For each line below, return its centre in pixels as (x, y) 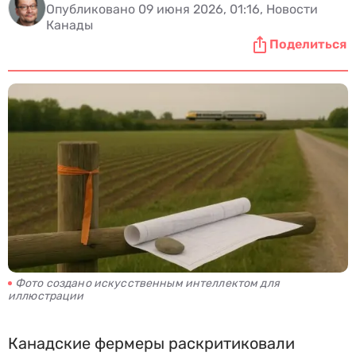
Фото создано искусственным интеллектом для (147, 283)
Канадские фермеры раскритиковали (151, 343)
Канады (70, 25)
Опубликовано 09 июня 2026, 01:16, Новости (182, 9)
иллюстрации (46, 296)
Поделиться (308, 44)
